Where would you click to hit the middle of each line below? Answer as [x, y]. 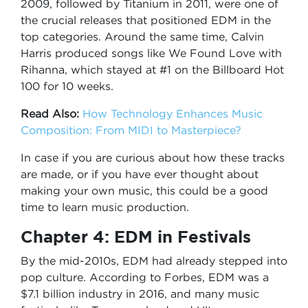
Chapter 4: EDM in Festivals [136, 236]
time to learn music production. [107, 207]
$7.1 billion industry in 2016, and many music [140, 294]
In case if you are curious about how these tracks [153, 157]
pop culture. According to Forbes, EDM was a [145, 277]
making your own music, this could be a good [144, 190]
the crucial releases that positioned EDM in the [146, 20]
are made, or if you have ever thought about [140, 174]
